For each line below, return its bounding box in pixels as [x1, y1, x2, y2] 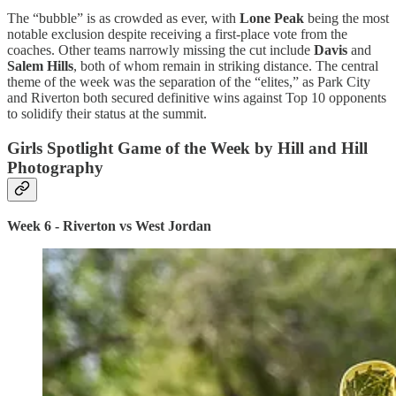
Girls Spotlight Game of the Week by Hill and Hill [7, 139, 368, 158]
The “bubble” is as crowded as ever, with [7, 11, 240, 27]
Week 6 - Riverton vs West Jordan [7, 217, 211, 233]
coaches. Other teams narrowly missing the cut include [7, 42, 314, 58]
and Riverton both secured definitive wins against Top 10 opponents [7, 90, 386, 106]
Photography [7, 158, 103, 178]
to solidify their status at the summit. [7, 106, 207, 122]
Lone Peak [240, 11, 304, 27]
